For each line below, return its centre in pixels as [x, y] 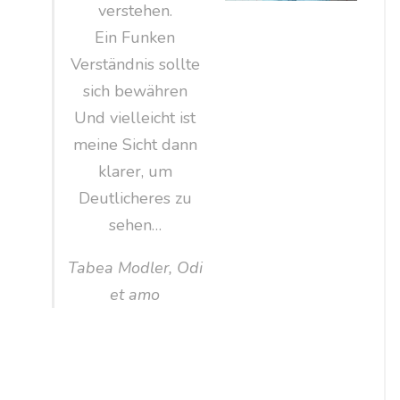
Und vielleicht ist [135, 117]
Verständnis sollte [135, 64]
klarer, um [135, 171]
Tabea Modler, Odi [135, 267]
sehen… [135, 225]
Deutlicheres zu [135, 198]
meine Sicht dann [135, 144]
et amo [135, 294]
